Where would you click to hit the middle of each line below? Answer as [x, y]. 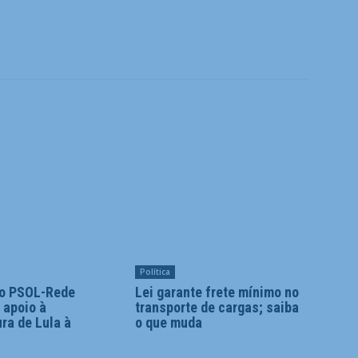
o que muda [168, 323]
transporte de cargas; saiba [217, 308]
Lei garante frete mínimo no [217, 292]
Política [155, 272]
